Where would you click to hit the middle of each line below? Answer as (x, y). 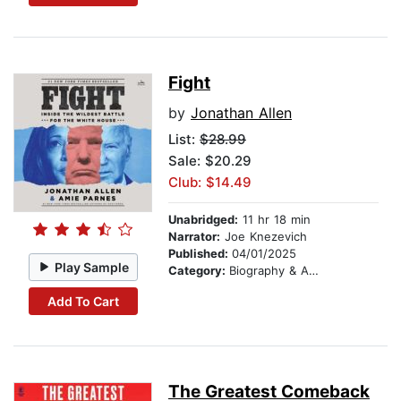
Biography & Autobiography (269, 271)
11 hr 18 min (274, 220)
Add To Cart (83, 301)
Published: (200, 254)
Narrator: (194, 237)
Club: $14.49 (210, 183)
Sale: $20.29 (210, 161)
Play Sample (92, 267)
